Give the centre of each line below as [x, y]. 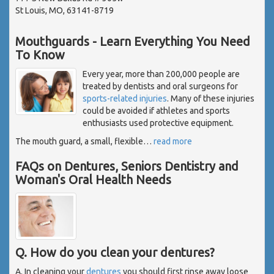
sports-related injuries [125, 98]
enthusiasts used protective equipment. [158, 123]
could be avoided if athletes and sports [156, 110]
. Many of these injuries [211, 98]
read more [173, 141]
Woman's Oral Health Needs [93, 179]
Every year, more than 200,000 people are [161, 74]
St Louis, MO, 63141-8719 [65, 10]
